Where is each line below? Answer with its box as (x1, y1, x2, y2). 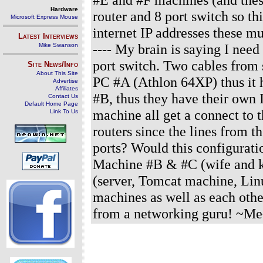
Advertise (53, 77, 78, 84)
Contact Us (48, 93, 78, 99)
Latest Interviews (18, 32, 78, 41)
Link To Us (50, 108, 78, 114)
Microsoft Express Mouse (11, 14, 78, 20)
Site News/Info (28, 60, 78, 69)
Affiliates (55, 85, 78, 92)
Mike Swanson (39, 42, 78, 48)
